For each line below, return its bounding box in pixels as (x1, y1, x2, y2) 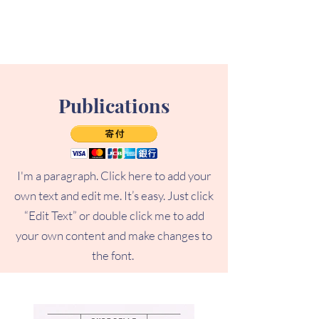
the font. (92, 248, 136, 263)
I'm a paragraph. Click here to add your (16, 168, 211, 183)
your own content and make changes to (16, 228, 212, 243)
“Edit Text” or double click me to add (23, 208, 204, 223)
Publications (58, 93, 169, 118)
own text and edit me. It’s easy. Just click (14, 188, 214, 203)
